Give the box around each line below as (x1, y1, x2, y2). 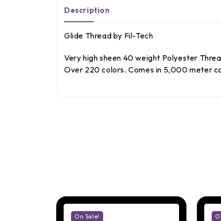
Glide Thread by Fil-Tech (64, 30, 153, 40)
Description (64, 5, 110, 15)
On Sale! (74, 212, 100, 220)
